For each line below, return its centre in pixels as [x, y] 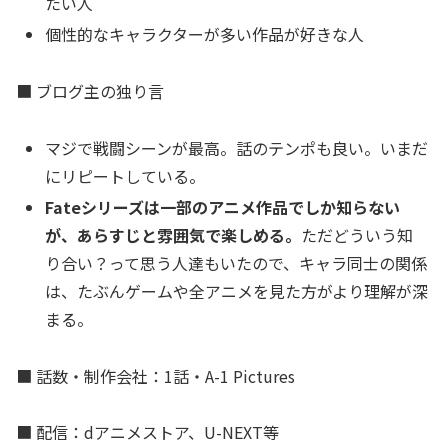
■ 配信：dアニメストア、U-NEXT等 [147, 432]
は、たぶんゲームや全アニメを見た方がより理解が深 [237, 290]
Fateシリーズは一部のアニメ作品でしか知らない [223, 206]
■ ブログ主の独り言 [90, 90]
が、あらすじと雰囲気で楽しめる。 [173, 234]
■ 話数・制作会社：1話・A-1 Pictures [155, 375]
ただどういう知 [357, 234]
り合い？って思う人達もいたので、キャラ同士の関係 [236, 262]
